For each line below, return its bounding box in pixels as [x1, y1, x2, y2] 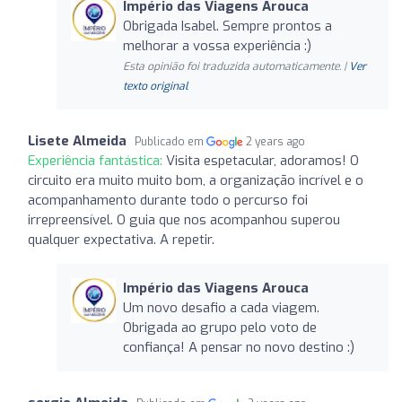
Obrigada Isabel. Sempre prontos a [122, 16, 332, 35]
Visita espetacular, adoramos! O [166, 151, 359, 170]
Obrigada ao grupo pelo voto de [122, 318, 317, 336]
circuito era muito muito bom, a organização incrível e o [28, 170, 363, 189]
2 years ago [246, 134, 306, 149]
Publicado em [135, 134, 206, 149]
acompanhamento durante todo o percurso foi [28, 190, 308, 209]
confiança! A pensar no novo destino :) [122, 337, 354, 356]
